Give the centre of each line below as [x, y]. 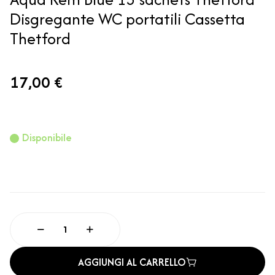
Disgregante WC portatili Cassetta [127, 19]
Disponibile [47, 138]
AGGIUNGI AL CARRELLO [132, 262]
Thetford [40, 39]
